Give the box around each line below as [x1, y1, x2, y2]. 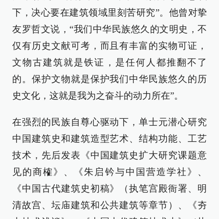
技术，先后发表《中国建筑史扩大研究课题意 [12, 150, 207, 161]
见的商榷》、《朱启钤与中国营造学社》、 [12, 167, 207, 177]
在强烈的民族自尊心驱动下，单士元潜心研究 [12, 117, 207, 128]
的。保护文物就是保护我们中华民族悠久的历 [12, 74, 207, 85]
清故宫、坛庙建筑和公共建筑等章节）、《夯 [12, 200, 207, 211]
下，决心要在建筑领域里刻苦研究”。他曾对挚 [12, 7, 207, 18]
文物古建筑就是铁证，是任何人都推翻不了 [12, 57, 207, 68]
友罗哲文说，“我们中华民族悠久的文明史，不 [12, 24, 207, 35]
